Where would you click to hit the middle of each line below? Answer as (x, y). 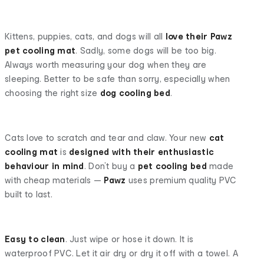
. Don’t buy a (111, 166)
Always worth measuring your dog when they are (106, 64)
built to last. (29, 194)
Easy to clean (35, 239)
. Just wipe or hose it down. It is (129, 239)
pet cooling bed (172, 166)
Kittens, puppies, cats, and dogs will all (85, 36)
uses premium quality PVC (181, 180)
